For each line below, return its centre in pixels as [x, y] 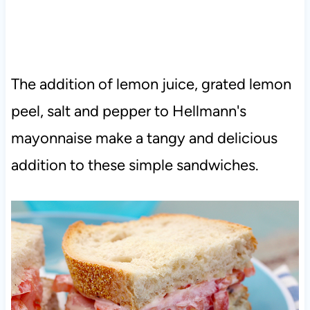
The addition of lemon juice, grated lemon [151, 84]
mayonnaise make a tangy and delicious [144, 138]
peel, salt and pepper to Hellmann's [128, 111]
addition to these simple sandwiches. [135, 165]
